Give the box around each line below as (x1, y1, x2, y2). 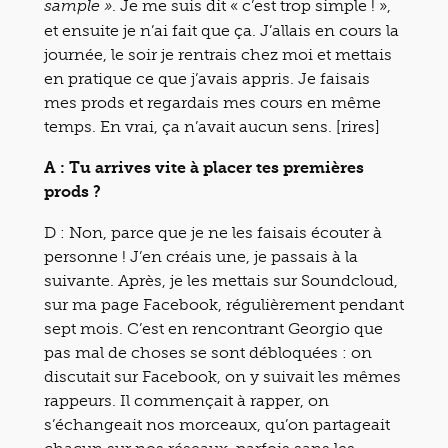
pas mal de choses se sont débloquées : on (44, 342, 372, 362)
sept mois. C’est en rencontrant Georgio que (44, 318, 383, 338)
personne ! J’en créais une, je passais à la (44, 246, 358, 266)
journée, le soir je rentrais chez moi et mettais (44, 44, 392, 64)
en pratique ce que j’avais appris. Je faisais (44, 68, 370, 88)
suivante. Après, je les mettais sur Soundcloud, (44, 270, 398, 290)
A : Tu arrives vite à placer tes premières (44, 157, 364, 177)
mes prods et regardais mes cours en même (44, 92, 381, 112)
